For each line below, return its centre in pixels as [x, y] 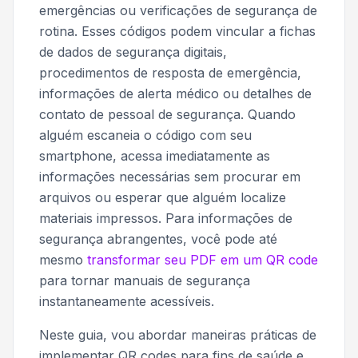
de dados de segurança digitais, [133, 52]
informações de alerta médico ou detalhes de [175, 94]
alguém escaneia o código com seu [145, 135]
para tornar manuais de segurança [145, 281]
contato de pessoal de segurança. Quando [167, 115]
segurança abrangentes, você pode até [158, 239]
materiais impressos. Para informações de [166, 219]
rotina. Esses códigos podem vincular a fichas [177, 32]
